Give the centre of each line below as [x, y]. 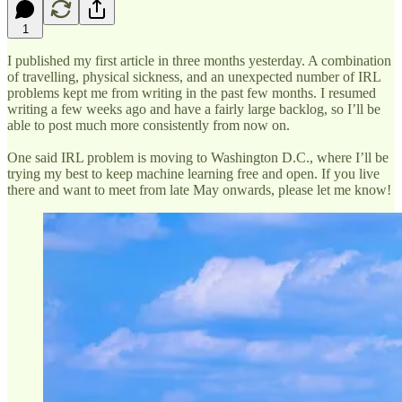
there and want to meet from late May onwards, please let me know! [199, 189]
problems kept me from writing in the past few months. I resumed [192, 92]
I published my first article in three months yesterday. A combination [199, 60]
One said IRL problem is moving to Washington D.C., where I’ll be [198, 157]
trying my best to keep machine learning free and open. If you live [193, 173]
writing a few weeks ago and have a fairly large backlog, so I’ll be [194, 109]
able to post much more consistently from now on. [149, 125]
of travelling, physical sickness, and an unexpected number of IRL [194, 76]
